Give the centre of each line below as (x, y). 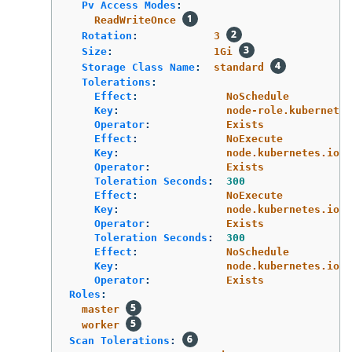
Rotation (107, 36)
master (101, 310)
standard (239, 68)
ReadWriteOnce (135, 20)
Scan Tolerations (119, 341)
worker (101, 325)
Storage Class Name (138, 68)
